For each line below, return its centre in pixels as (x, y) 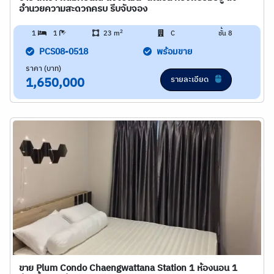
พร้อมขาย (174, 52)
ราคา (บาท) (43, 69)
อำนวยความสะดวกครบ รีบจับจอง (83, 9)
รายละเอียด (190, 80)
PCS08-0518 (64, 52)
